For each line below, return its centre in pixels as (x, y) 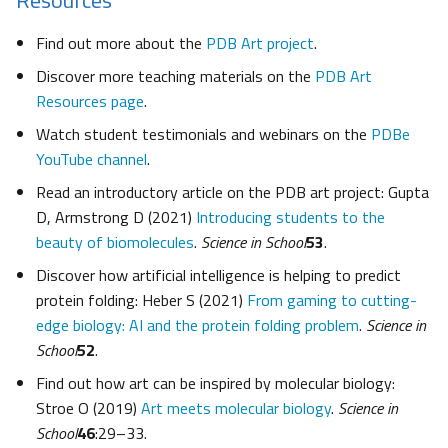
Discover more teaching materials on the (175, 75)
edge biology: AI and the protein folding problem (197, 324)
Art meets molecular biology (236, 407)
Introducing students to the (290, 216)
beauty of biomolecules (115, 241)
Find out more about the (121, 42)
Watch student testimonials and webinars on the (203, 133)
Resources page (90, 100)
